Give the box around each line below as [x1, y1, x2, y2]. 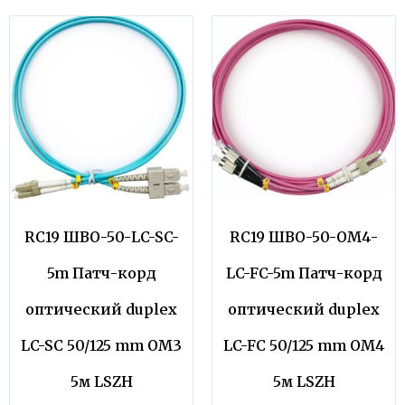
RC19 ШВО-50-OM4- [230, 228, 378, 247]
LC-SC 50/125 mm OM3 [21, 336, 182, 355]
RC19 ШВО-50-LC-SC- [24, 228, 179, 247]
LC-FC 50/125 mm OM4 [222, 336, 385, 355]
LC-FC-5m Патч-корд [225, 264, 382, 283]
